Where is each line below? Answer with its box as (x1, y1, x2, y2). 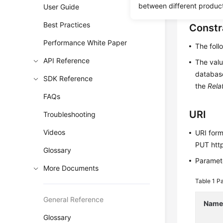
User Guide (43, 2, 80, 11)
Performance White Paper (43, 38, 127, 47)
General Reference (43, 195, 104, 204)
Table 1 (195, 177, 217, 185)
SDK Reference (43, 74, 93, 83)
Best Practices (43, 20, 91, 29)
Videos (43, 128, 66, 136)
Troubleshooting (43, 110, 96, 118)
